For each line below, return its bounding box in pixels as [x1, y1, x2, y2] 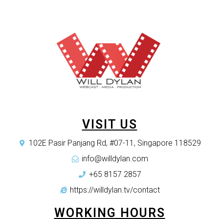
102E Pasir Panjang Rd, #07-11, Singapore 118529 [29, 138, 201, 148]
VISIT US [82, 117, 137, 131]
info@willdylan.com [82, 154, 149, 163]
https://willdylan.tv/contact [70, 185, 160, 195]
